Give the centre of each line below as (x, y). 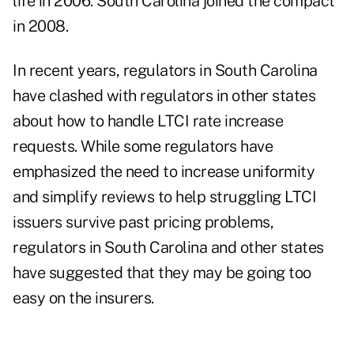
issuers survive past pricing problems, (143, 222)
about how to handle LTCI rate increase (148, 121)
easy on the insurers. (83, 298)
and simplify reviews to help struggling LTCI (164, 197)
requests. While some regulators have (143, 147)
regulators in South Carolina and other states (168, 248)
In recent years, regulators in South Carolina (165, 71)
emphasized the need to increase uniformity (164, 172)
